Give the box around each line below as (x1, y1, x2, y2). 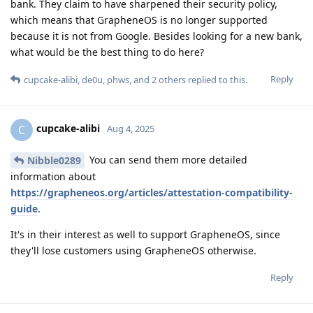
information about (10, 170, 96, 184)
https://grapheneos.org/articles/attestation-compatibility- (10, 186, 293, 200)
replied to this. (186, 73, 247, 86)
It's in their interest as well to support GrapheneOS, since (10, 228, 280, 242)
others (156, 73, 186, 86)
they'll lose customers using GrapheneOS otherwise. (10, 244, 256, 258)
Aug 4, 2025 (107, 122, 154, 136)
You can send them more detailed (87, 152, 247, 166)
